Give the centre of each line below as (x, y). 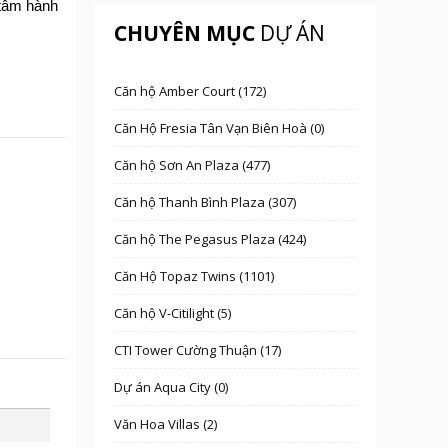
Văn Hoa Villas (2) (165, 424)
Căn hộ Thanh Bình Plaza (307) (205, 202)
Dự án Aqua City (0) (171, 387)
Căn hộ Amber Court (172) (190, 91)
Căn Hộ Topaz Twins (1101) (194, 276)
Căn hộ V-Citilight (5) (172, 313)
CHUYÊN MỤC (184, 33)
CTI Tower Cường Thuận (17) (197, 350)
